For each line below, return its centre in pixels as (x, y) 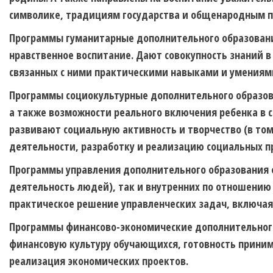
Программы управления (66, 170)
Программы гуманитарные (73, 38)
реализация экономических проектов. (99, 261)
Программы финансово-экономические (102, 227)
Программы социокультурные (80, 95)
